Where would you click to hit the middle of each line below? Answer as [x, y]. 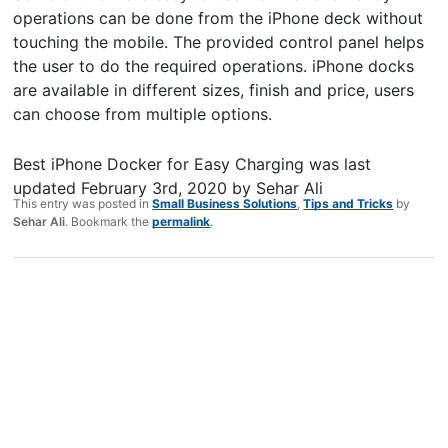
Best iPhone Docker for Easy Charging [159, 164]
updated [47, 188]
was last [338, 164]
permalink [181, 222]
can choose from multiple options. [143, 114]
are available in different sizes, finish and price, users [214, 90]
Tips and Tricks [348, 204]
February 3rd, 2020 [154, 188]
